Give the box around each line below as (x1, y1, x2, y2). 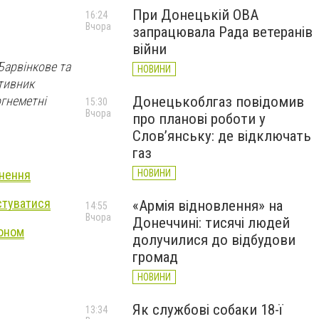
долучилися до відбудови (132, 231, 296, 249)
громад (132, 249, 178, 266)
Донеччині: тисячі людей (132, 214, 290, 231)
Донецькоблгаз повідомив (132, 93, 304, 110)
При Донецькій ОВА (132, 6, 258, 23)
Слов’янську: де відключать (132, 127, 311, 145)
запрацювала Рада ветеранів (132, 23, 313, 41)
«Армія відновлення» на (132, 197, 283, 214)
